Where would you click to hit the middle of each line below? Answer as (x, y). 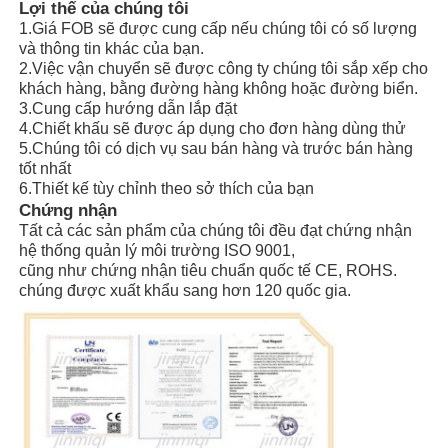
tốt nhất (45, 168)
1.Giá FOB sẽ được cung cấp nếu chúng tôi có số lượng (218, 28)
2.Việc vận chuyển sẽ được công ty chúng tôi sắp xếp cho (224, 68)
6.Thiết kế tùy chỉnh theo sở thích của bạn (167, 188)
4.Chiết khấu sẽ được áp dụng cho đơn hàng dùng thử (213, 128)
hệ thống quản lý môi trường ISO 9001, (157, 250)
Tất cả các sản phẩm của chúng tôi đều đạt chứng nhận (216, 230)
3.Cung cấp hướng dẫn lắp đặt (128, 108)
